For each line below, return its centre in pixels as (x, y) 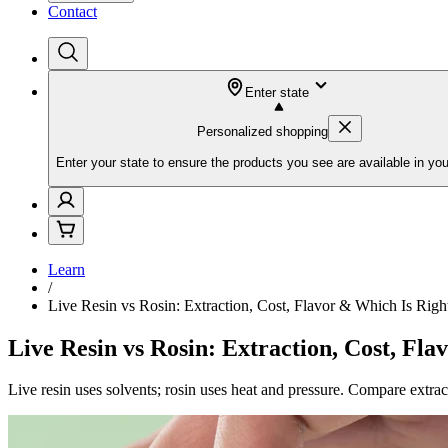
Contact (72, 11)
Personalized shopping (262, 131)
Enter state (277, 92)
